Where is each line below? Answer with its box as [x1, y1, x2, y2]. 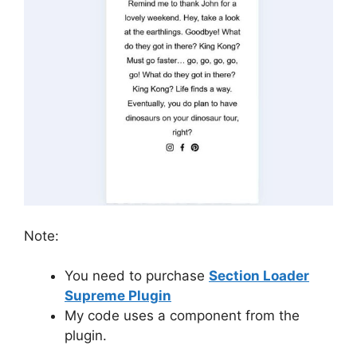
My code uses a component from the [65, 308, 300, 324]
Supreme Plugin [65, 288, 171, 304]
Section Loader [209, 268, 309, 284]
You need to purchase [65, 268, 209, 284]
